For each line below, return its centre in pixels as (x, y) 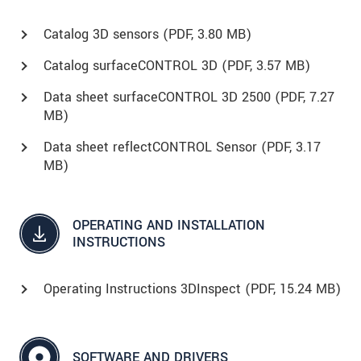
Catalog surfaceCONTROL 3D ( (135, 66)
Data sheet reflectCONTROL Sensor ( (155, 147)
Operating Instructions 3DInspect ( (147, 289)
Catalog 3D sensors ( (106, 35)
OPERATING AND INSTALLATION (169, 226)
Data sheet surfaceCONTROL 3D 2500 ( (162, 98)
